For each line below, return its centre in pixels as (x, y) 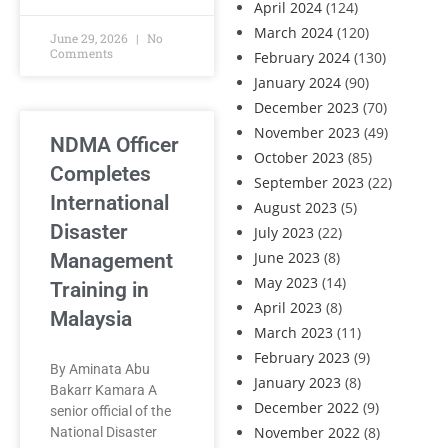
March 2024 (293, 32)
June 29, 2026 (90, 38)
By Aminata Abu (100, 369)
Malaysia (91, 319)
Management (111, 261)
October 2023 (299, 157)
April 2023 (288, 307)
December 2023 (306, 107)
